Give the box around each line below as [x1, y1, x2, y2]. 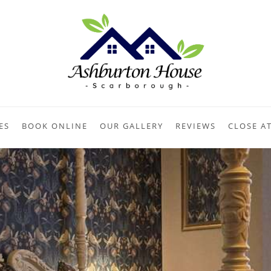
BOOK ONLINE [21, 120, 88, 131]
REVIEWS [175, 120, 216, 131]
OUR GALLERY [99, 120, 163, 131]
